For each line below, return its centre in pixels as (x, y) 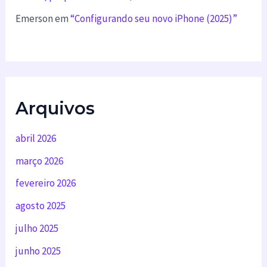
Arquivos (55, 108)
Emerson (35, 18)
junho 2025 (38, 251)
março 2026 (40, 161)
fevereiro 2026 (46, 183)
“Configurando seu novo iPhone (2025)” (154, 18)
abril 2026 (36, 138)
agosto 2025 (41, 206)
